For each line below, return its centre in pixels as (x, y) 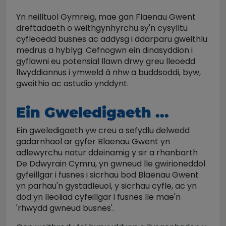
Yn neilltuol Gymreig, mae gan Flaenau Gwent (106, 17)
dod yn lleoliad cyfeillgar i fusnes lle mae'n (98, 197)
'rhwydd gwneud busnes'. (65, 208)
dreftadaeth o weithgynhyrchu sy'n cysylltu (102, 28)
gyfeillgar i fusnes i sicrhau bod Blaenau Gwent (107, 175)
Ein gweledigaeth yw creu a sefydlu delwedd (103, 130)
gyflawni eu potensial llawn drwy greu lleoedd (106, 61)
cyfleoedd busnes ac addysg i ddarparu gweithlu (112, 39)
